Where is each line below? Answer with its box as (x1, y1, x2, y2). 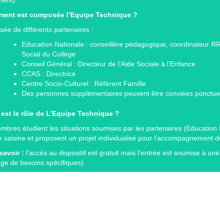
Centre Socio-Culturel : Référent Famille (22, 79, 146, 87)
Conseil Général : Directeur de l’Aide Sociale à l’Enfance (22, 59, 195, 68)
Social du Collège (22, 50, 76, 58)
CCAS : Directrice (22, 69, 76, 78)
